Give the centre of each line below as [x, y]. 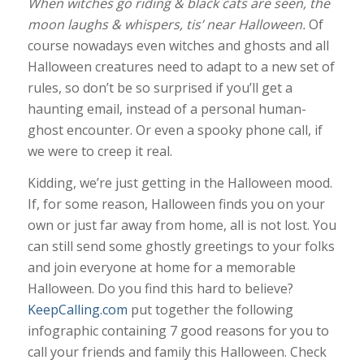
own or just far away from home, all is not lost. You [182, 225]
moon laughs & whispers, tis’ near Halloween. [166, 24]
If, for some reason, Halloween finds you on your [176, 204]
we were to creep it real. [100, 151]
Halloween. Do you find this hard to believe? [160, 289]
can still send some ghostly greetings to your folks [181, 247]
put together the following [210, 310]
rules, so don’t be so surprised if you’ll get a [160, 87]
